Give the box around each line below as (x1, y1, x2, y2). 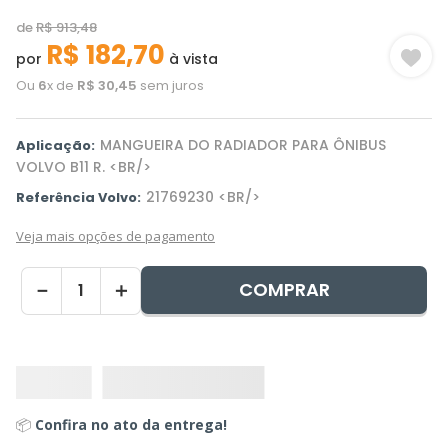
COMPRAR (238, 277, 330, 302)
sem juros (137, 76, 204, 95)
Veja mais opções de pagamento (16, 227, 215, 245)
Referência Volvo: (16, 188, 141, 207)
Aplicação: (16, 136, 95, 155)
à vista (165, 49, 218, 69)
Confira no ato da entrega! (35, 415, 227, 435)
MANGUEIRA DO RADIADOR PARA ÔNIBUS (100, 135, 386, 155)
